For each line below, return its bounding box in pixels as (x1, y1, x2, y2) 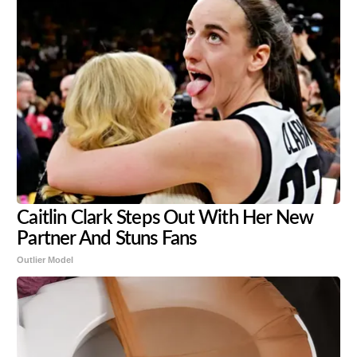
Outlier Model (17, 254, 74, 265)
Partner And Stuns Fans (17, 229, 197, 249)
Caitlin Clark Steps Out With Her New (17, 208, 314, 228)
